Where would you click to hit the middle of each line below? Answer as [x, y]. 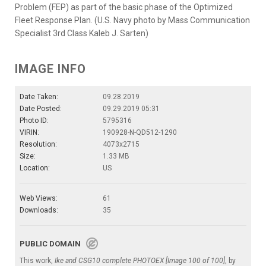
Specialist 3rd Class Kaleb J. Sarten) [82, 34]
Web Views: [39, 199]
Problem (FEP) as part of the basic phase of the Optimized [124, 7]
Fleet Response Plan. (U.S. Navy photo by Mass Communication [132, 20]
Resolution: [38, 145]
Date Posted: [41, 109]
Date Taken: [39, 97]
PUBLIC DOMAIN [53, 244]
